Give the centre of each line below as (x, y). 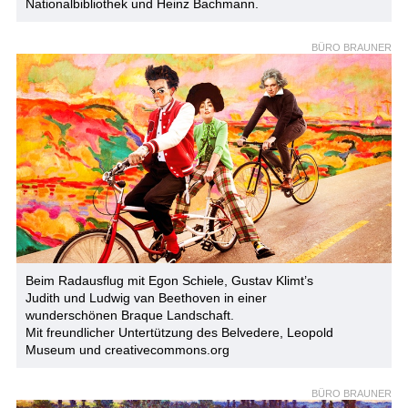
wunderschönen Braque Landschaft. (129, 316)
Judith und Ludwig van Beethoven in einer (146, 298)
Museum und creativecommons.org (127, 350)
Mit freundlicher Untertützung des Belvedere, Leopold (179, 333)
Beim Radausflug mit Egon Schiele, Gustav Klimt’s (169, 281)
